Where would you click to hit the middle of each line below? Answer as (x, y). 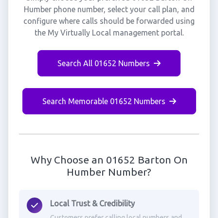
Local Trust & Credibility (92, 203)
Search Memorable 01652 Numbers (104, 101)
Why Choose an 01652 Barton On (109, 160)
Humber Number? (109, 172)
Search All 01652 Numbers (104, 63)
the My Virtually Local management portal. (109, 33)
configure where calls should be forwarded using (109, 21)
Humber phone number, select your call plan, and (109, 9)
